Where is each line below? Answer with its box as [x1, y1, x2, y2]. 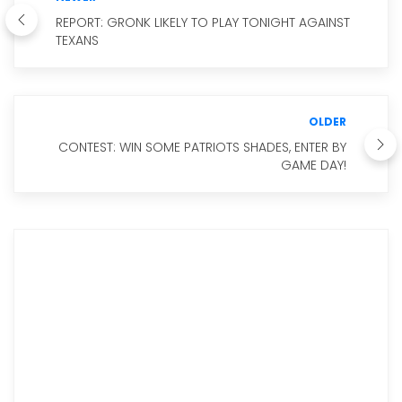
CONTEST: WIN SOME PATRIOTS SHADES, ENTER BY [58, 138, 346, 157]
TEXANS [56, 31, 99, 50]
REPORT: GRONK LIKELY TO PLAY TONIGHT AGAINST [56, 13, 350, 32]
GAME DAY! [281, 156, 346, 175]
